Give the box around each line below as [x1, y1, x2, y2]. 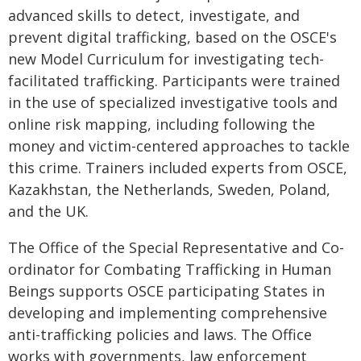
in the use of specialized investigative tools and [8, 93, 338, 112]
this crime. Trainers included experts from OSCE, [8, 158, 347, 177]
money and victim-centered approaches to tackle [8, 136, 350, 156]
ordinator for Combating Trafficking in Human [8, 259, 331, 279]
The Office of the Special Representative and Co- [8, 238, 344, 257]
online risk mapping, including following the [8, 114, 315, 134]
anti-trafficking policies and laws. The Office [8, 325, 312, 344]
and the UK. [8, 201, 89, 221]
